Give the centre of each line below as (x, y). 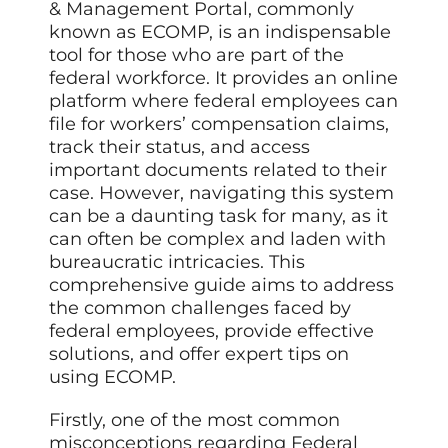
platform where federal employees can (224, 100)
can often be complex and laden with (218, 238)
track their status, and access (180, 146)
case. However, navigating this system (222, 192)
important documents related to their (218, 169)
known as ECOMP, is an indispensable (220, 31)
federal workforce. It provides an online (224, 77)
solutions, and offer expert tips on (199, 353)
